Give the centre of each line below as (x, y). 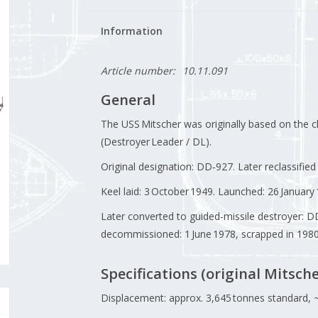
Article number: (138, 71)
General (128, 99)
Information (131, 31)
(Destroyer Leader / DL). (156, 141)
